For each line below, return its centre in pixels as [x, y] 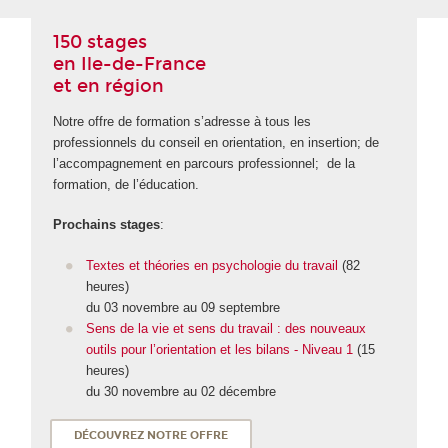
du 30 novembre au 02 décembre [180, 391]
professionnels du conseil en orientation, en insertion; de [216, 142]
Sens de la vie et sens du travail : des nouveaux [225, 328]
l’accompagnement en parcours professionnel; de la [204, 163]
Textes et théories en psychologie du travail [213, 265]
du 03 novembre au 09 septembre [182, 307]
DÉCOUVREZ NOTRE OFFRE [150, 436]
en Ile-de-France [130, 63]
